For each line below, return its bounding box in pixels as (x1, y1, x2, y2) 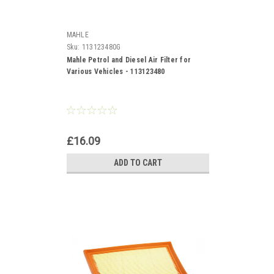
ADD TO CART (113, 157, 162, 168)
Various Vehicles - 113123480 (66, 67, 165, 76)
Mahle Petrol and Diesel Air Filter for (66, 55, 191, 64)
